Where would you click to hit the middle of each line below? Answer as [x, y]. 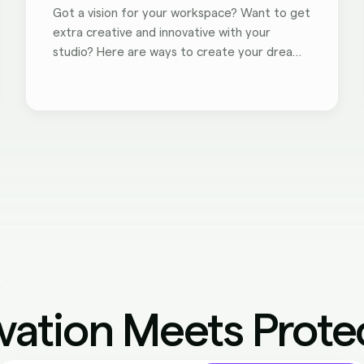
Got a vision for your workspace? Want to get [182, 13]
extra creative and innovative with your [162, 33]
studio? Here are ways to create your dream [178, 52]
